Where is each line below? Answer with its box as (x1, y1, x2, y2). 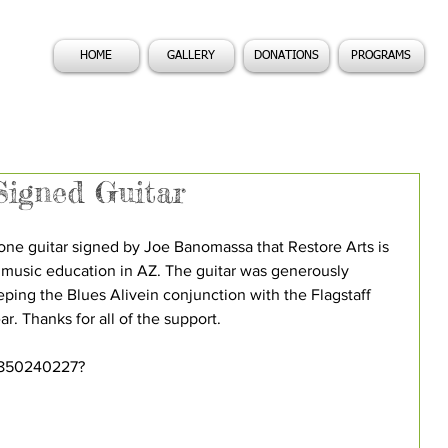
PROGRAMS (351, 50, 411, 62)
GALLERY (167, 50, 215, 62)
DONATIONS (253, 50, 319, 62)
